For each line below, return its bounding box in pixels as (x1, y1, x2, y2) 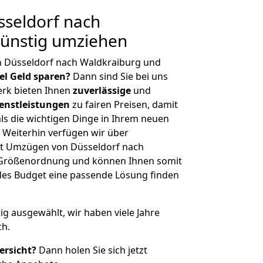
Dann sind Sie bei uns (70, 70, 168, 83)
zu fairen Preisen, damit (70, 98, 178, 111)
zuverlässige (73, 84, 131, 97)
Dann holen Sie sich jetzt (36, 244, 147, 257)
